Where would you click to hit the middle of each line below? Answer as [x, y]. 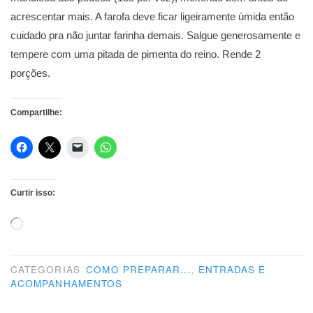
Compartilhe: [36, 112]
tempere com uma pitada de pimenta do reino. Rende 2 [136, 54]
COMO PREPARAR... [139, 269]
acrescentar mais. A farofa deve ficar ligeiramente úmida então [152, 17]
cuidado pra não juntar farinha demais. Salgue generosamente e [155, 36]
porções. [30, 73]
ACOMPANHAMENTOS [67, 283]
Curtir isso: [33, 192]
